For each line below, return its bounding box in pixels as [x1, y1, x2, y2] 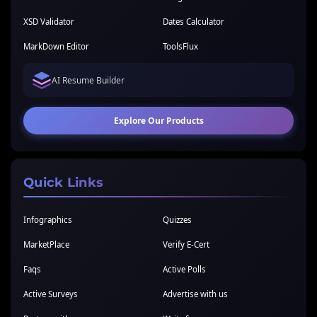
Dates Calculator [163, 16, 224, 28]
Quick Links [23, 175, 104, 191]
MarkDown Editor [23, 41, 89, 52]
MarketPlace [23, 239, 69, 250]
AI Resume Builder [52, 74, 125, 86]
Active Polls [163, 264, 206, 275]
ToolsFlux [163, 41, 198, 52]
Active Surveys [23, 289, 78, 300]
